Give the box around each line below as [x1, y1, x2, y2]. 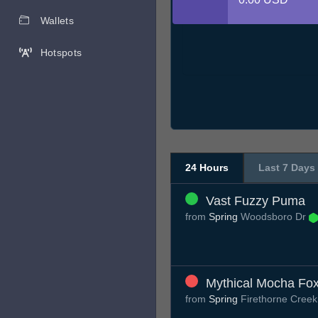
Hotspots [40, 47, 82, 58]
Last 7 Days [258, 162, 315, 174]
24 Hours [185, 162, 229, 174]
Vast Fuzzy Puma [206, 194, 305, 209]
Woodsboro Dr [238, 211, 309, 223]
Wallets [40, 15, 74, 26]
